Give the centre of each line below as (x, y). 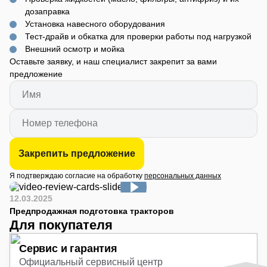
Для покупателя (61, 225)
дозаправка (47, 11)
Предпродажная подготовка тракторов (92, 211)
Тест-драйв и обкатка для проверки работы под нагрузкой (138, 36)
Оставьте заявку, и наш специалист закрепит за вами (113, 61)
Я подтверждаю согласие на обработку (77, 176)
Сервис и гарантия (68, 249)
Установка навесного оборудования (95, 24)
